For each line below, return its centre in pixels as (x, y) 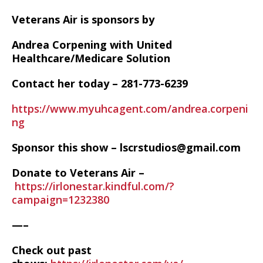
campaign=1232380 (60, 200)
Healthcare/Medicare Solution (91, 58)
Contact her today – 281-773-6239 (100, 83)
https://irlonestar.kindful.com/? (95, 186)
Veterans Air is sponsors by (83, 19)
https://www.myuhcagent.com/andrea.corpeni (130, 109)
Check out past (52, 250)
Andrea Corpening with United (92, 45)
